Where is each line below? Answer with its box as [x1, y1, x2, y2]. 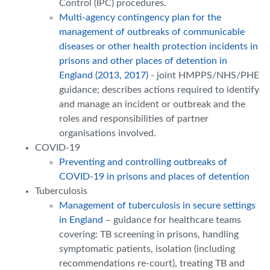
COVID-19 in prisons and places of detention [59, 171, 250, 181]
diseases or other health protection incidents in [59, 41, 258, 51]
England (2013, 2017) [59, 70, 148, 80]
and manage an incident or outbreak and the [59, 99, 245, 109]
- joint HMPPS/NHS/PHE [148, 70, 259, 80]
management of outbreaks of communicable [59, 27, 245, 37]
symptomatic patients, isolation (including [59, 243, 235, 254]
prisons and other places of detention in [59, 55, 227, 66]
